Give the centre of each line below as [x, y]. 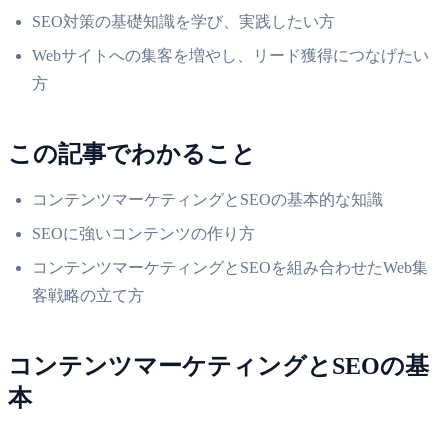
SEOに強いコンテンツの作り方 [143, 233]
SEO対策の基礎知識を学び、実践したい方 [183, 21]
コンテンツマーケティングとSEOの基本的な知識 [207, 199]
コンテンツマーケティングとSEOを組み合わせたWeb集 [230, 267]
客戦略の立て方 [88, 295]
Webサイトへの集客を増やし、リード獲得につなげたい [230, 55]
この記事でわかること [132, 153]
